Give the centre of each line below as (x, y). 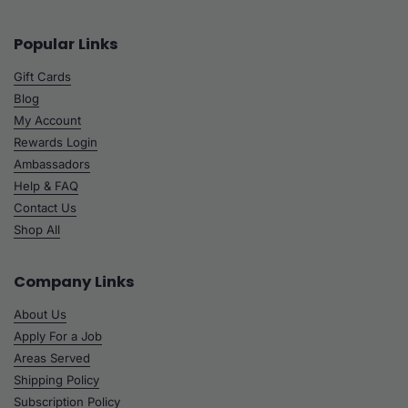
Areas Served (52, 358)
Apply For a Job (58, 337)
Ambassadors (52, 164)
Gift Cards (42, 77)
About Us (40, 315)
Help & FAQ (46, 186)
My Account (47, 121)
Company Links (74, 282)
